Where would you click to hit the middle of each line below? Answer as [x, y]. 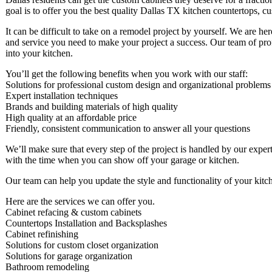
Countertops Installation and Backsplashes [86, 223]
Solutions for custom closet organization [82, 245]
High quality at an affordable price [71, 117]
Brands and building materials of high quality [92, 106]
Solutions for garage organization [69, 256]
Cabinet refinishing [42, 234]
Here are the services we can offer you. [80, 201]
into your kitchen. [39, 53]
